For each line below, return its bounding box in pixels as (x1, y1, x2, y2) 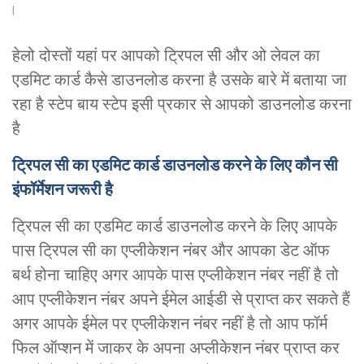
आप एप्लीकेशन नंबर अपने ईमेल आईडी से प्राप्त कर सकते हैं (12, 288, 350, 310)
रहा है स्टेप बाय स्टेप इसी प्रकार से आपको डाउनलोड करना (12, 93, 352, 115)
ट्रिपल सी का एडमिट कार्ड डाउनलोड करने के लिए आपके (12, 214, 337, 237)
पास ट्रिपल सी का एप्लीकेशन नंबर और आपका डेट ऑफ (12, 239, 330, 262)
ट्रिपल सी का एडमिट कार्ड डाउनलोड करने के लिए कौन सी (12, 154, 338, 175)
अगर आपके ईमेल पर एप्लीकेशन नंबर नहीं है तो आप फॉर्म (12, 312, 327, 335)
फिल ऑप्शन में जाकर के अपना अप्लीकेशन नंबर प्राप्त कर (12, 336, 340, 359)
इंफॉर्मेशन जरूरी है (12, 179, 113, 200)
